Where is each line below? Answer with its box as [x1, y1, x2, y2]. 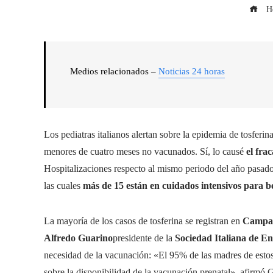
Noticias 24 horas [158, 66, 225, 76]
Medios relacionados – [70, 66, 158, 76]
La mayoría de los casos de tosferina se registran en [44, 216, 243, 226]
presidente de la [113, 233, 172, 243]
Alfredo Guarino [44, 233, 113, 243]
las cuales [44, 180, 83, 191]
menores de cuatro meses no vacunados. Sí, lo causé [44, 146, 244, 157]
